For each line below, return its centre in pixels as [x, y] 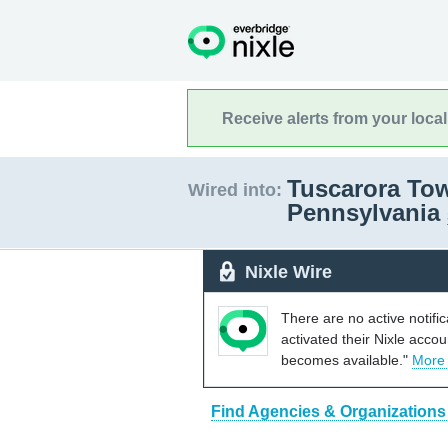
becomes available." [346, 359]
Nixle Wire [288, 271]
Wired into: [235, 190]
